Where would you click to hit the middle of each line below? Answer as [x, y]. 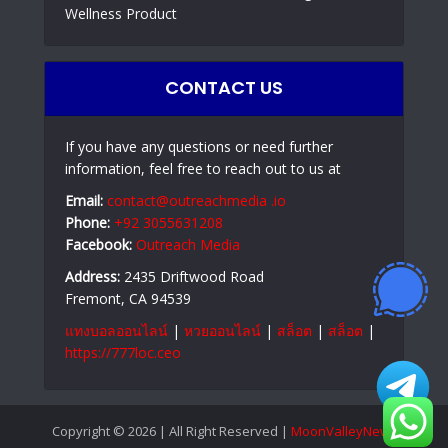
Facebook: [98, 244]
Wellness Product [121, 13]
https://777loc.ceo [123, 352]
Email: [84, 200]
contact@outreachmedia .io [196, 200]
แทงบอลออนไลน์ [116, 330]
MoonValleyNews [343, 430]
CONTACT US [224, 87]
